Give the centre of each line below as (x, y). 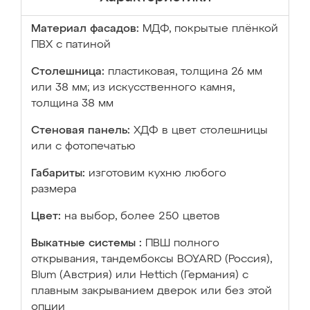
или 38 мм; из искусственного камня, (133, 88)
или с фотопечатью (83, 147)
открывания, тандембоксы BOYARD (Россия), (152, 259)
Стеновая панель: (81, 131)
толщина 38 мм (72, 104)
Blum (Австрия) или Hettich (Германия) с (140, 275)
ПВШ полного (182, 244)
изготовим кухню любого (157, 174)
